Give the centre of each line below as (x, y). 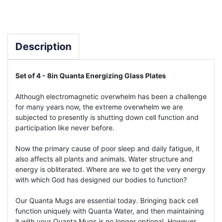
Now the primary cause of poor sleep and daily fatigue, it (108, 148)
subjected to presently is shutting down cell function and (107, 117)
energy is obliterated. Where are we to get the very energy (111, 169)
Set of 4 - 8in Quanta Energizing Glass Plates (91, 75)
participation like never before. (65, 127)
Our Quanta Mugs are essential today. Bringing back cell (107, 200)
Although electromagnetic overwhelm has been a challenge (111, 96)
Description (43, 46)
